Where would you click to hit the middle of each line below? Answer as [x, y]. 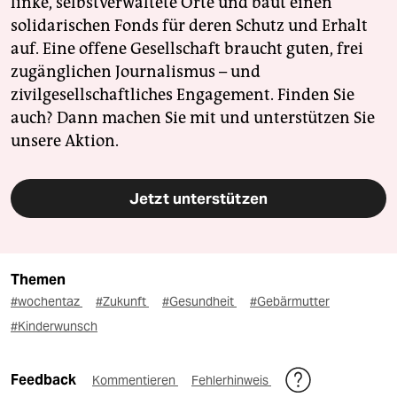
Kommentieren [135, 381]
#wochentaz [47, 302]
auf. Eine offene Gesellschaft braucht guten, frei [187, 49]
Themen [38, 280]
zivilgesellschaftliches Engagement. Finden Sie [183, 95]
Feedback [45, 380]
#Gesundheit [199, 302]
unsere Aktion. [65, 141]
